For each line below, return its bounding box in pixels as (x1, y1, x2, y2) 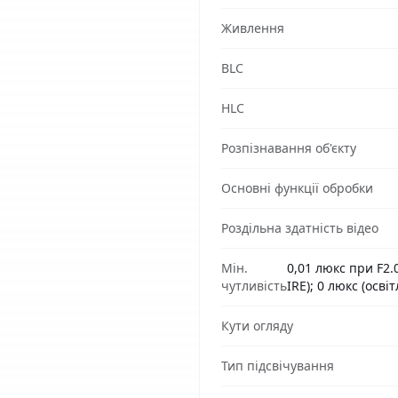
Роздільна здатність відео (221, 219, 378, 236)
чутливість (221, 277, 287, 294)
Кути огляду (221, 317, 293, 334)
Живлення (221, 20, 284, 36)
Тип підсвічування (221, 357, 334, 374)
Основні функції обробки (221, 179, 373, 196)
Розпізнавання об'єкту (221, 139, 356, 156)
